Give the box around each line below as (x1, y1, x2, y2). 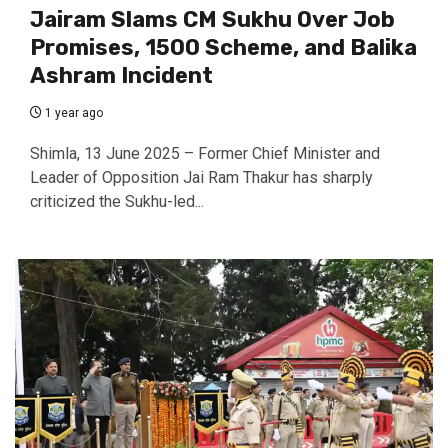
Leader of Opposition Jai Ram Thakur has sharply (30, 168, 373, 188)
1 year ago (42, 106, 103, 121)
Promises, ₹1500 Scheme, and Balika (30, 34, 417, 62)
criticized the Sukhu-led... (30, 192, 204, 212)
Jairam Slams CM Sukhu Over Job (30, 6, 395, 34)
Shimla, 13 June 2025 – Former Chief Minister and (30, 144, 380, 164)
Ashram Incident (30, 62, 213, 90)
